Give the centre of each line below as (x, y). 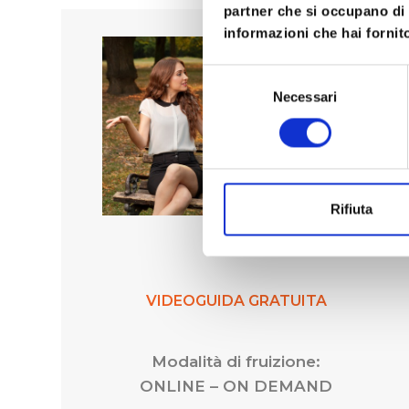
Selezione (233, 75)
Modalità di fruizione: (236, 361)
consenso (233, 119)
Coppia (236, 245)
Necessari (305, 97)
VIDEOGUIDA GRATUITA (236, 300)
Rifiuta (351, 209)
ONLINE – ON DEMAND (236, 386)
